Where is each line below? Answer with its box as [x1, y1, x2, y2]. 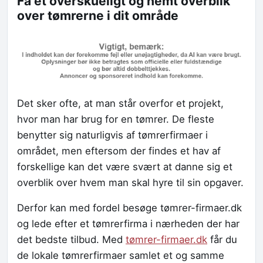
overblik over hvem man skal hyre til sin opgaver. [17, 177, 244, 189]
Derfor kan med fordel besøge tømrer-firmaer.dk [17, 202, 242, 214]
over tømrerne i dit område [17, 8, 178, 23]
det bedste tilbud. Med [17, 234, 126, 246]
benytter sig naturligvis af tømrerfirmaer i [17, 129, 208, 141]
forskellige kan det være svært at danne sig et [17, 161, 232, 173]
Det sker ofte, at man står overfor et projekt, [17, 97, 224, 110]
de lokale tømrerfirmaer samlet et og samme [17, 249, 224, 262]
